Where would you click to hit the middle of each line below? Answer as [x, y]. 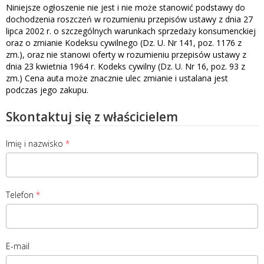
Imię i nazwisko [34, 143]
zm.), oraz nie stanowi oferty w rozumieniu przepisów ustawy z [126, 54]
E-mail [18, 246]
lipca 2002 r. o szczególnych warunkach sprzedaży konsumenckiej [131, 31]
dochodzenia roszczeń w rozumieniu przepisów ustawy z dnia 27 [129, 19]
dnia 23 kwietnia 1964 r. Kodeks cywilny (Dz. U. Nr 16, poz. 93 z [126, 66]
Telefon [20, 194]
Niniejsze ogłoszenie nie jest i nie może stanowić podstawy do [126, 7]
